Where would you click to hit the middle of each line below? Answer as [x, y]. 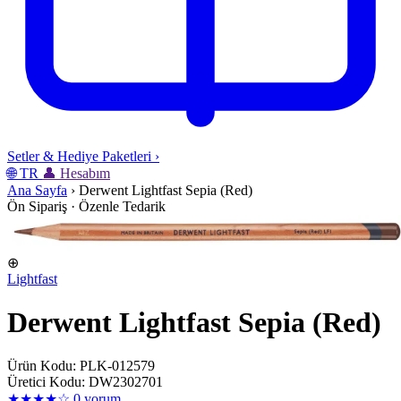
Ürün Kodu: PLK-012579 [81, 366]
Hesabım [85, 174]
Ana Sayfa [37, 191]
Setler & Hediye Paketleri [79, 157]
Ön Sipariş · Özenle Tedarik [86, 207]
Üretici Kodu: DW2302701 [85, 382]
